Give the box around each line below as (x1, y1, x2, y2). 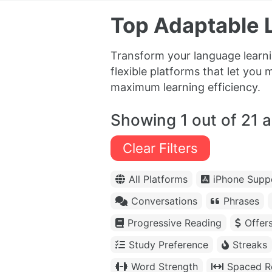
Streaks (233, 239, 267, 251)
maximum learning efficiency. (110, 81, 260, 94)
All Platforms (129, 173, 188, 186)
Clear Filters (123, 140, 198, 157)
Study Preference (129, 239, 208, 251)
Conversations (131, 195, 197, 208)
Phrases (223, 195, 259, 208)
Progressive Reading (127, 217, 222, 229)
